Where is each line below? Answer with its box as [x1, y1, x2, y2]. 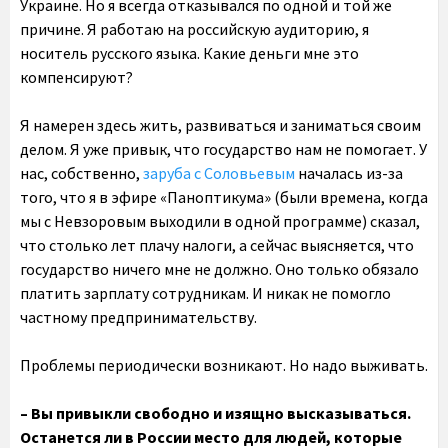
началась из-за [295, 163, 403, 183]
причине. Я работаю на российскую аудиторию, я [20, 19, 369, 39]
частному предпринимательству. [20, 307, 257, 327]
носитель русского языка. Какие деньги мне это [20, 43, 359, 63]
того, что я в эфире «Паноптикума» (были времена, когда [20, 187, 428, 207]
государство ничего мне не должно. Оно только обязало [20, 259, 419, 279]
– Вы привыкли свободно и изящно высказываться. [20, 403, 411, 423]
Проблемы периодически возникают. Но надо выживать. [20, 355, 428, 375]
